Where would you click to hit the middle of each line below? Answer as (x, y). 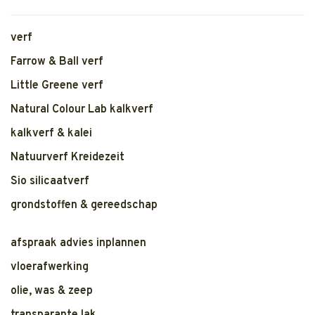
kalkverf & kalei (51, 134)
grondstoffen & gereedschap (84, 205)
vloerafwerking (50, 267)
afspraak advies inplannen (78, 243)
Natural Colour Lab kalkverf (82, 110)
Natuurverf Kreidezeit (67, 157)
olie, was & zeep (52, 291)
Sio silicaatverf (50, 181)
